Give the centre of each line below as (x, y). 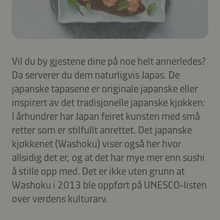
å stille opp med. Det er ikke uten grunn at (98, 171)
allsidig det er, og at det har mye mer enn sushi (108, 158)
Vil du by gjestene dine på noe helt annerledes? (109, 61)
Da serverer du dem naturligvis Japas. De (96, 75)
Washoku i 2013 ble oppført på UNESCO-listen (109, 185)
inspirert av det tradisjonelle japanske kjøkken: (109, 103)
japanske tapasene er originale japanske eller (105, 89)
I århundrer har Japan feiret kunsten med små (106, 116)
